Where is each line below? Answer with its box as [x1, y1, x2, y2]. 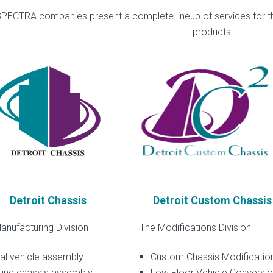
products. [192, 26, 233, 38]
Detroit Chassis [9, 193, 87, 207]
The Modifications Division [139, 221, 251, 233]
